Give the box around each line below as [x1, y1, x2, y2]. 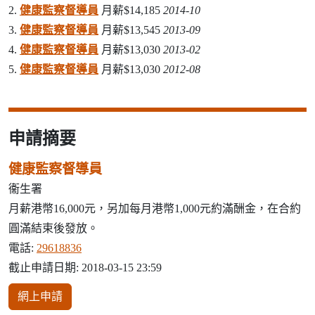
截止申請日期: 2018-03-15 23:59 [8, 262, 162, 274]
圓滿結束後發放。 [8, 222, 98, 235]
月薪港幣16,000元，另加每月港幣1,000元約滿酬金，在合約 [8, 202, 301, 215]
